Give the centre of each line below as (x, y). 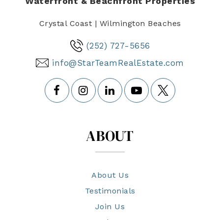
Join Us (110, 207)
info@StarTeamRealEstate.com (118, 63)
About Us (110, 175)
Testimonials (110, 191)
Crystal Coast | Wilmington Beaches (110, 24)
